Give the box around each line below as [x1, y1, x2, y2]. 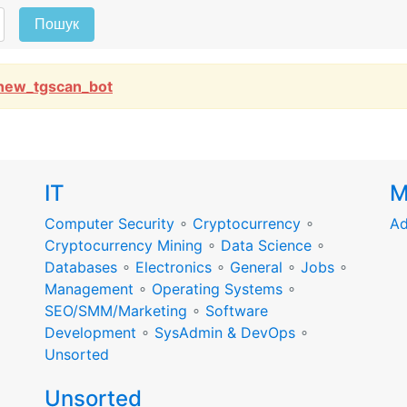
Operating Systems [152, 280, 283, 298]
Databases [45, 258, 117, 276]
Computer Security [45, 214, 174, 233]
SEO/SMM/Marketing [45, 302, 187, 320]
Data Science [221, 236, 312, 254]
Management [45, 280, 134, 298]
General [230, 258, 283, 276]
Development [45, 323, 136, 342]
